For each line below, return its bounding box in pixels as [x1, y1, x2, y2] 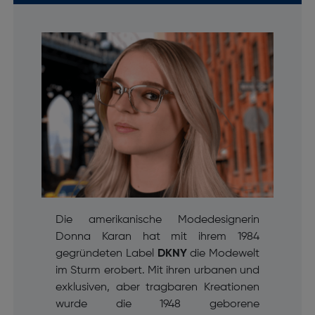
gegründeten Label [55, 247, 157, 259]
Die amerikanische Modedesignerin [55, 214, 260, 226]
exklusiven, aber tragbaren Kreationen [55, 281, 260, 293]
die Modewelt [190, 247, 260, 259]
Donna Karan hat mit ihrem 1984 [55, 231, 260, 243]
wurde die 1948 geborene [55, 298, 260, 310]
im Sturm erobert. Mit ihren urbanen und [55, 264, 260, 276]
